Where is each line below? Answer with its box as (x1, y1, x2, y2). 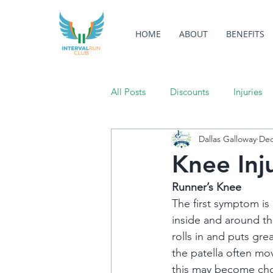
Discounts (170, 86, 209, 97)
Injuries (233, 86, 262, 97)
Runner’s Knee (172, 180, 241, 194)
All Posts (111, 86, 146, 97)
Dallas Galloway (199, 133, 257, 144)
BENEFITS (226, 28, 264, 40)
